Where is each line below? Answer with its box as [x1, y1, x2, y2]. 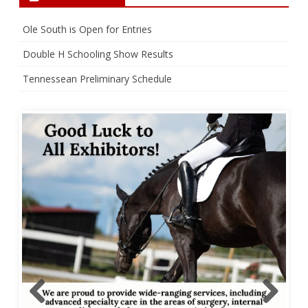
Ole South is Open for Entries [23, 23, 152, 36]
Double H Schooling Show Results [23, 47, 173, 61]
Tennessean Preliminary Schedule [23, 72, 172, 86]
